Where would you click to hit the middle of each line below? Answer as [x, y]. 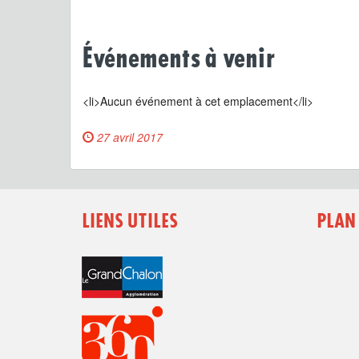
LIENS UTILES [130, 222]
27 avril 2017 [130, 137]
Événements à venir [178, 59]
